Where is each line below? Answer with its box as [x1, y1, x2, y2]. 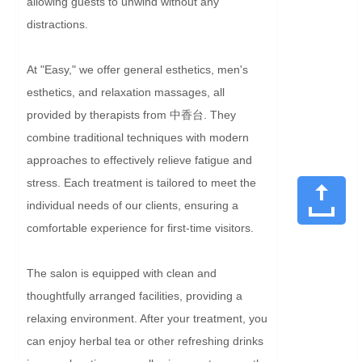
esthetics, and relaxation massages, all [27, 85, 225, 99]
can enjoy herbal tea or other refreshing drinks [27, 334, 263, 347]
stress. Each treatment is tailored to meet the [27, 175, 256, 189]
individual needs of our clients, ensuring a [27, 198, 238, 212]
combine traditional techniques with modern [27, 130, 249, 144]
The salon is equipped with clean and [27, 266, 217, 280]
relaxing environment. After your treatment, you [27, 311, 267, 325]
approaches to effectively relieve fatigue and [27, 153, 252, 166]
